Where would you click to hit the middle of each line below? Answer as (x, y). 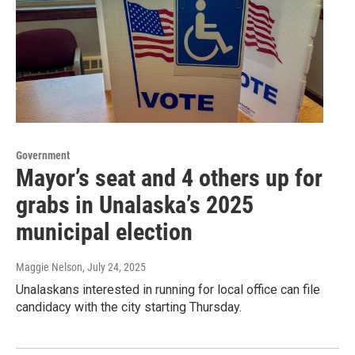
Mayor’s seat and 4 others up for (169, 177)
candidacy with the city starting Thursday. (129, 307)
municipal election (104, 231)
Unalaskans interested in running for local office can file (168, 289)
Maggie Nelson (49, 267)
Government (43, 155)
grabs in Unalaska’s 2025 (135, 204)
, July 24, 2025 (114, 267)
